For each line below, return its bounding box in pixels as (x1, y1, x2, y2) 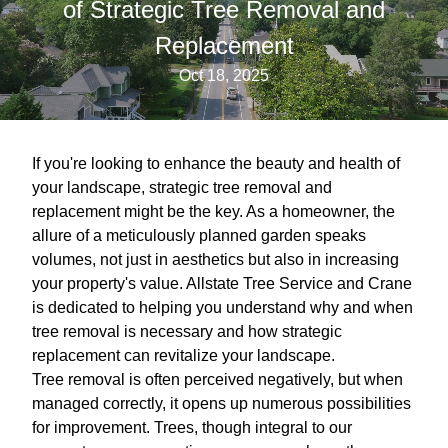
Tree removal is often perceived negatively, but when (32, 370, 403, 388)
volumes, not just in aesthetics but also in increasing (32, 250, 399, 268)
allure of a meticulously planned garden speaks (32, 226, 366, 244)
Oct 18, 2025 (179, 66, 269, 84)
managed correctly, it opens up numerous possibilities (32, 394, 411, 412)
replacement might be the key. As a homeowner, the (32, 202, 395, 220)
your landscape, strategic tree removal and (32, 178, 332, 196)
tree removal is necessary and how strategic (32, 322, 342, 340)
